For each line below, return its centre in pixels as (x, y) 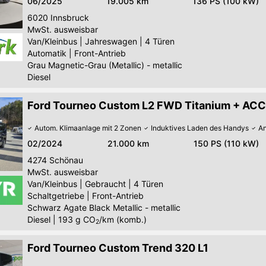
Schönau (66, 160)
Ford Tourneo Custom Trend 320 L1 (118, 248)
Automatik (47, 53)
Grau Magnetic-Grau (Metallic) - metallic (105, 65)
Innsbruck (70, 17)
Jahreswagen (111, 41)
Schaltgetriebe (56, 195)
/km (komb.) (123, 219)
